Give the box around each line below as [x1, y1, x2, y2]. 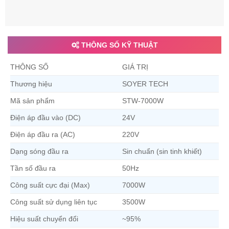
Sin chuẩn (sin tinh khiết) [122, 147, 202, 155]
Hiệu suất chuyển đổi [10, 214, 78, 223]
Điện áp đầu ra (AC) [10, 130, 75, 139]
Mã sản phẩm [10, 96, 55, 105]
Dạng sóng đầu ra [10, 147, 68, 155]
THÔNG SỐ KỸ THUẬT [79, 40, 158, 49]
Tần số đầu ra [10, 164, 56, 172]
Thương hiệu [10, 79, 52, 88]
